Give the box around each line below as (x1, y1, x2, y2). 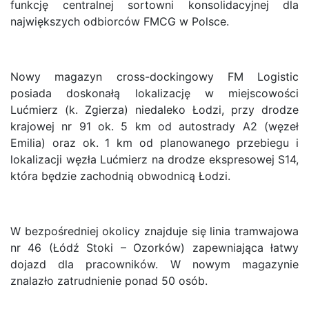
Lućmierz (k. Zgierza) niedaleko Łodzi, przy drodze (10, 102, 299, 117)
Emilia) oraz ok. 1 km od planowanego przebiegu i (10, 135, 299, 150)
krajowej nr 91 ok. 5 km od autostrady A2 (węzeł (10, 119, 299, 133)
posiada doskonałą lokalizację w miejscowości (10, 86, 299, 100)
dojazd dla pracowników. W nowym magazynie (10, 257, 299, 271)
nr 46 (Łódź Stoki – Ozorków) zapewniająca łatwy (10, 240, 299, 255)
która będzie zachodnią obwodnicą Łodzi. (10, 168, 230, 183)
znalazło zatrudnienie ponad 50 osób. (10, 273, 208, 288)
